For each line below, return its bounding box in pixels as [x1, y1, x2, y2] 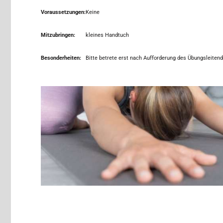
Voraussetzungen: [41, 9, 86, 16]
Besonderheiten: [41, 55, 81, 62]
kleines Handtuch [86, 32, 129, 39]
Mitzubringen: [41, 32, 75, 39]
